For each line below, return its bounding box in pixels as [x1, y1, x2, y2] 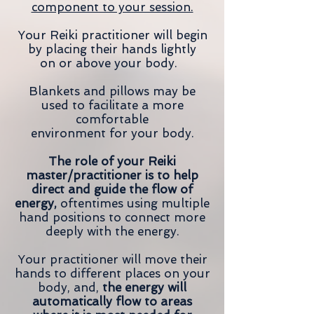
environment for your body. [30, 126, 194, 140]
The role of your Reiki [48, 154, 176, 168]
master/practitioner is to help [26, 168, 198, 182]
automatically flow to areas [32, 294, 192, 308]
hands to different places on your [14, 266, 210, 280]
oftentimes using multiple [57, 196, 210, 210]
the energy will [102, 280, 186, 294]
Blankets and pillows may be [29, 84, 196, 98]
